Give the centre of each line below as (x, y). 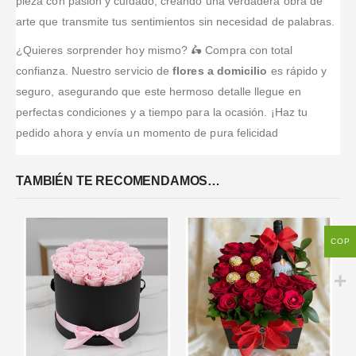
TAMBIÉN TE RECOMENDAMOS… (118, 181)
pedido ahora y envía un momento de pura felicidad (147, 132)
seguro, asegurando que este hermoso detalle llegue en (159, 91)
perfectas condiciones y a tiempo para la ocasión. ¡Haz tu (162, 112)
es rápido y (297, 70)
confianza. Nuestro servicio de (95, 70)
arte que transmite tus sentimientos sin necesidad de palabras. (176, 21)
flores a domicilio (220, 70)
